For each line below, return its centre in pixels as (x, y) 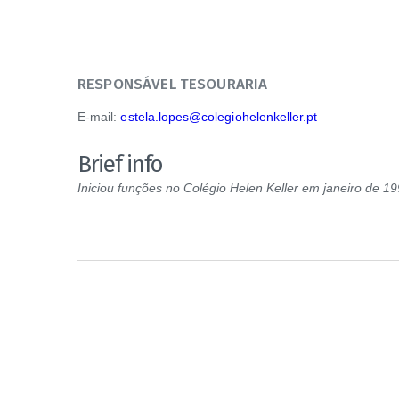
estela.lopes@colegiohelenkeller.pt (219, 116)
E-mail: (99, 116)
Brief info (120, 164)
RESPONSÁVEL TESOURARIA (173, 84)
